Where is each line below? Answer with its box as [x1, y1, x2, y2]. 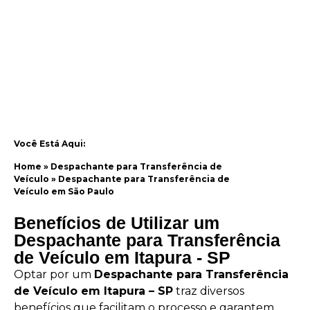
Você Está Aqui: [14, 138, 85, 149]
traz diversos [173, 284, 244, 298]
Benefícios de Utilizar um [14, 213, 219, 233]
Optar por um [14, 268, 94, 282]
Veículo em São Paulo [14, 185, 114, 197]
